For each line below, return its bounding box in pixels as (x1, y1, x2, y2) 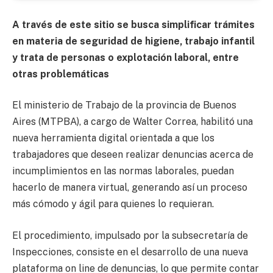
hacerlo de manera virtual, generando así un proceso (12, 182, 247, 194)
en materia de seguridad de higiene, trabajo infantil (12, 35, 255, 47)
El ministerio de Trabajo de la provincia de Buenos (12, 99, 236, 112)
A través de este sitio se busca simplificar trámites (12, 18, 255, 30)
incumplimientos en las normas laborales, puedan (12, 165, 234, 177)
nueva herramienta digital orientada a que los (12, 132, 214, 144)
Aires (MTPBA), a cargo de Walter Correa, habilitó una (12, 116, 253, 128)
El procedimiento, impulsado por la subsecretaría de (12, 229, 248, 241)
